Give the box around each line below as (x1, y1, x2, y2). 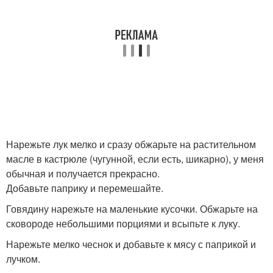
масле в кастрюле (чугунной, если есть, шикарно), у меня (6, 152, 264, 166)
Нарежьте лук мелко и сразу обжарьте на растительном (6, 137, 256, 152)
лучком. (6, 252, 40, 266)
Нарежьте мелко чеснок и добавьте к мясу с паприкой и (6, 237, 256, 252)
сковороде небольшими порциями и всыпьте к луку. (6, 216, 240, 231)
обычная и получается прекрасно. (6, 166, 160, 181)
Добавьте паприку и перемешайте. (6, 181, 163, 196)
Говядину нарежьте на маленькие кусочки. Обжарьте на (6, 202, 258, 216)
